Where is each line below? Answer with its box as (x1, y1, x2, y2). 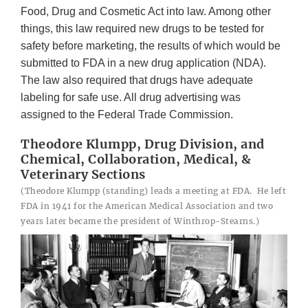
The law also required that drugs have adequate (21, 74, 253, 87)
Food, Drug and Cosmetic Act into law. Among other (21, 5, 271, 18)
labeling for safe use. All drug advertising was (21, 91, 241, 104)
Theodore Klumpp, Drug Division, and (21, 136, 265, 153)
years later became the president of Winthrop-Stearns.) (21, 216, 259, 227)
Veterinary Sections (21, 166, 146, 183)
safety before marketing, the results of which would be (21, 40, 280, 52)
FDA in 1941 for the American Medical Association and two (21, 201, 273, 212)
